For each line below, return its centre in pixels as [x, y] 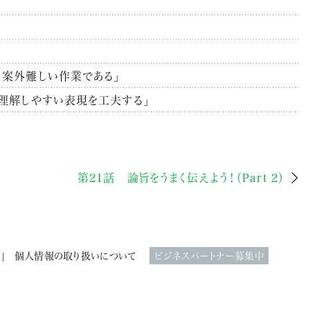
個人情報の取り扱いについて [75, 255]
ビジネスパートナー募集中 [209, 255]
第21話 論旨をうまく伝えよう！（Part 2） [181, 177]
